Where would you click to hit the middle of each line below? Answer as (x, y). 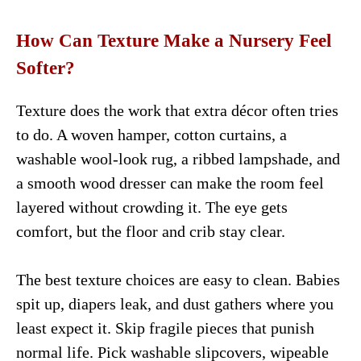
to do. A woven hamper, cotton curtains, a (151, 134)
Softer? (46, 68)
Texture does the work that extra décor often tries (177, 110)
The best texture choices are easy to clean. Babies (178, 279)
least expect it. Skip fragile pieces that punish (165, 328)
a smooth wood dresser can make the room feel (170, 183)
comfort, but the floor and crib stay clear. (151, 231)
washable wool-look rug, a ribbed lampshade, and (178, 158)
